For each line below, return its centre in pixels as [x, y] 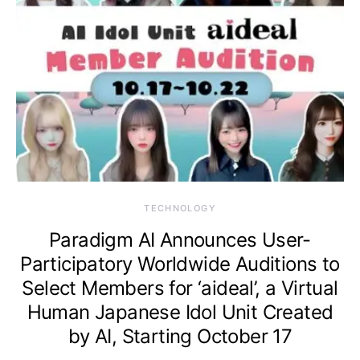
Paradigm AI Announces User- [180, 239]
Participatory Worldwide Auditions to [180, 264]
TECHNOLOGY [180, 208]
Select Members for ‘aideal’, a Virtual [180, 288]
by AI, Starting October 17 [180, 336]
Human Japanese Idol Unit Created [180, 312]
